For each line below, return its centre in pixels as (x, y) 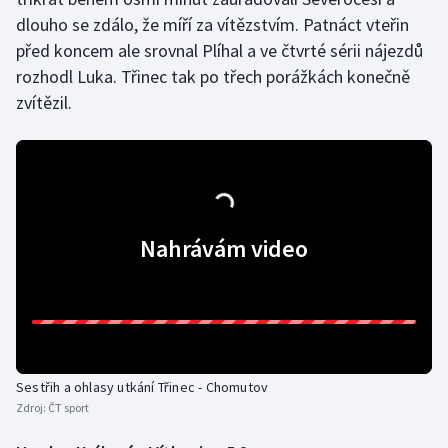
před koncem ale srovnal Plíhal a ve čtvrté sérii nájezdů (219, 51)
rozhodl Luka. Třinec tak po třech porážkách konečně (213, 77)
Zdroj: (32, 408)
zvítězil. (44, 103)
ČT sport (68, 408)
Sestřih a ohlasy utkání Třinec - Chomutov (142, 387)
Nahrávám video (224, 249)
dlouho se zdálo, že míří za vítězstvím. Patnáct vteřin (212, 25)
